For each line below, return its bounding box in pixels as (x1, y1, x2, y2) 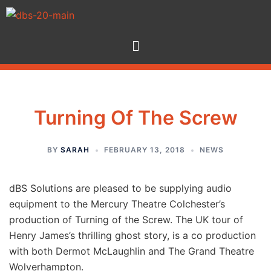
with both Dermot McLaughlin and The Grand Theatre (9, 245, 254, 258)
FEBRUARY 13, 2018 (104, 145, 185, 155)
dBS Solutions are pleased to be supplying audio (9, 182, 232, 195)
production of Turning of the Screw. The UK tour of (9, 214, 243, 226)
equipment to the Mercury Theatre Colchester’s (9, 198, 225, 211)
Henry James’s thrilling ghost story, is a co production (9, 229, 256, 242)
